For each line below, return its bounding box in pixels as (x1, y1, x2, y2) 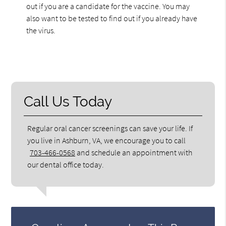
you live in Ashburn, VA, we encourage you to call (27, 135, 186, 145)
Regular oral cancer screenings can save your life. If (27, 123, 193, 133)
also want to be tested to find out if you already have (26, 13, 198, 23)
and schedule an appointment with (75, 147, 193, 157)
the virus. (26, 25, 56, 35)
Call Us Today (24, 93, 112, 110)
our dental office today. (27, 159, 104, 169)
